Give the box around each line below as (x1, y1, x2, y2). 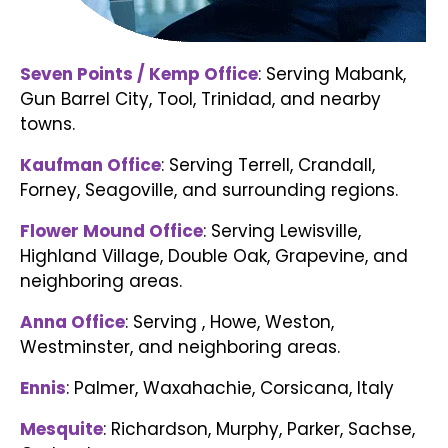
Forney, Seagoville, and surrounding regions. (20, 178, 398, 203)
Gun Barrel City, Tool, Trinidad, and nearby (20, 87, 381, 112)
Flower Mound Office (20, 219, 203, 244)
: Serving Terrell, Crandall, (161, 153, 375, 178)
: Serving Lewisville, (203, 219, 361, 244)
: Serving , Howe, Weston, (125, 310, 334, 335)
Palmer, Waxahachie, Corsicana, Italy (74, 376, 394, 401)
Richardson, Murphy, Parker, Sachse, (111, 417, 415, 442)
